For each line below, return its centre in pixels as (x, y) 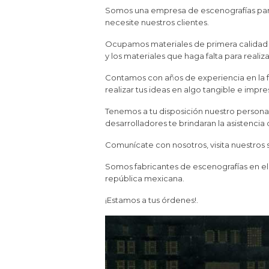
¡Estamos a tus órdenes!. (152, 200)
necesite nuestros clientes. (157, 22)
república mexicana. (145, 178)
